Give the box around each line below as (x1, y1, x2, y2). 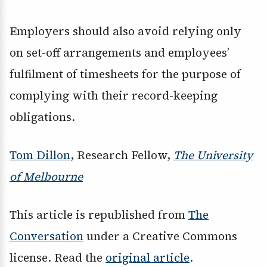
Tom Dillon (10, 147, 70, 163)
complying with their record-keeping (10, 88, 218, 104)
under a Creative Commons (83, 228, 237, 244)
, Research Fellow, (70, 147, 173, 163)
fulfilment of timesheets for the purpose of (10, 66, 241, 82)
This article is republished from (10, 207, 188, 223)
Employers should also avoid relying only (10, 23, 241, 39)
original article (105, 250, 190, 266)
